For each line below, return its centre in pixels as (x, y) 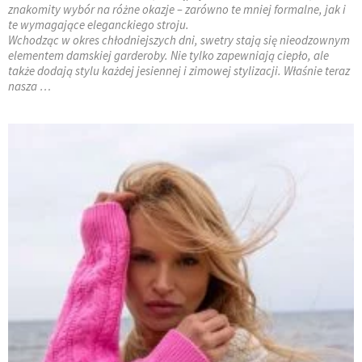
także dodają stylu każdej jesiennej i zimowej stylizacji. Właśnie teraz (179, 70)
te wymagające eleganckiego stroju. (99, 24)
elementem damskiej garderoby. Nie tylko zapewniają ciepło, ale (168, 55)
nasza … (29, 86)
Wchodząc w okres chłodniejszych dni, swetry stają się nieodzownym (179, 40)
